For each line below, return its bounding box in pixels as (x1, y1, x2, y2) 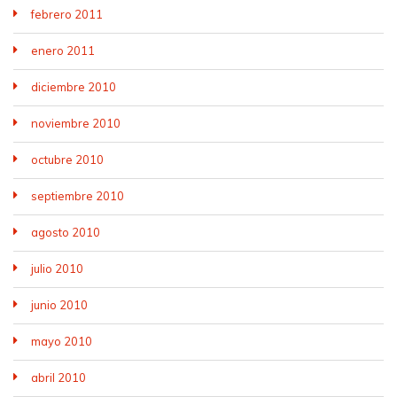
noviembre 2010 (31, 116, 121, 130)
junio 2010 (31, 298, 88, 312)
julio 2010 (31, 261, 83, 276)
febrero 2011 (31, 7, 103, 21)
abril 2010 (31, 370, 86, 385)
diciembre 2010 (31, 80, 116, 94)
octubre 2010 (31, 152, 104, 167)
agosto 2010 (31, 225, 100, 239)
